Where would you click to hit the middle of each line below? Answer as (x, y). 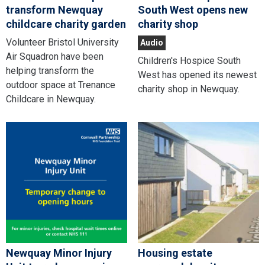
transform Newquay (54, 9)
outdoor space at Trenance (61, 85)
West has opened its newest (197, 75)
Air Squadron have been (55, 56)
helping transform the (50, 70)
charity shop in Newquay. (188, 89)
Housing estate (175, 253)
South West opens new (193, 9)
